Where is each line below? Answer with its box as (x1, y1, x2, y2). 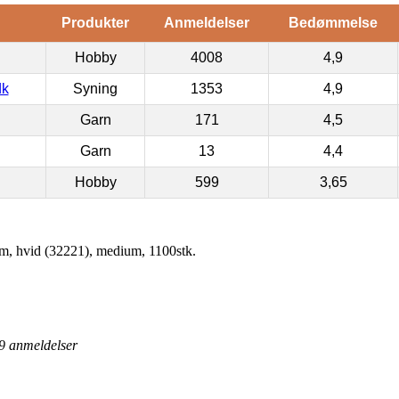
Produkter (61, 14, 129, 30)
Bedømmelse (288, 14, 378, 30)
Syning (73, 80, 118, 96)
